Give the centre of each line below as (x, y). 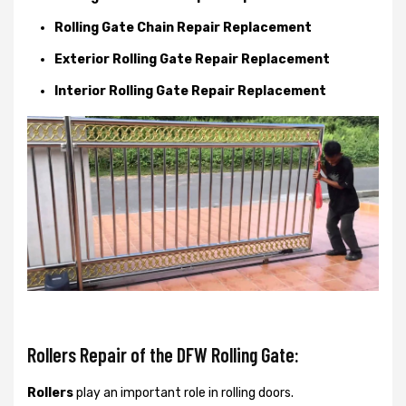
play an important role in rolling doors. (184, 392)
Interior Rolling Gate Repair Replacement (190, 91)
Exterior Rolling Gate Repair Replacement (192, 59)
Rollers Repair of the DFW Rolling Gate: (163, 354)
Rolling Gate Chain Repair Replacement (183, 27)
